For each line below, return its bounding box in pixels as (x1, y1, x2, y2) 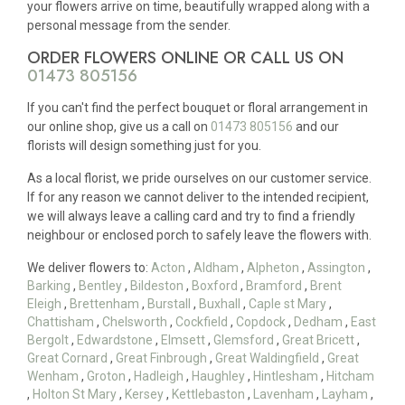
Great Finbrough (116, 351, 207, 366)
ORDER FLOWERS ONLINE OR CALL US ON (27, 46, 344, 71)
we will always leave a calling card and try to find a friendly (27, 209, 355, 224)
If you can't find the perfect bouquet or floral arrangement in (27, 99, 368, 115)
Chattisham (27, 315, 94, 330)
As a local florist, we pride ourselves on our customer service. (27, 171, 372, 186)
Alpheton (247, 260, 299, 276)
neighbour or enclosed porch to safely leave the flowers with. (27, 228, 372, 243)
